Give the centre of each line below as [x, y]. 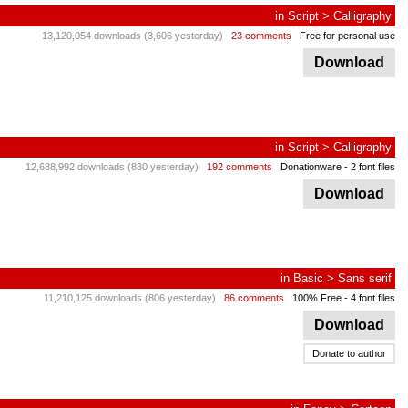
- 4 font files [368, 298]
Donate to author [349, 353]
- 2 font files [368, 167]
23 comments [261, 36]
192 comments [240, 167]
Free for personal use [347, 36]
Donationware [311, 167]
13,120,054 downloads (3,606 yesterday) [133, 36]
